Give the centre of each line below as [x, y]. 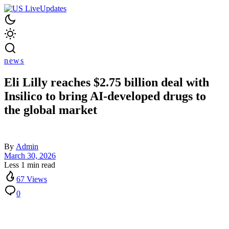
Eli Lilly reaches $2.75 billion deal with [107, 83]
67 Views [32, 179]
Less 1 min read [30, 165]
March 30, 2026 [30, 156]
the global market [51, 110]
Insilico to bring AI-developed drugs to [105, 96]
